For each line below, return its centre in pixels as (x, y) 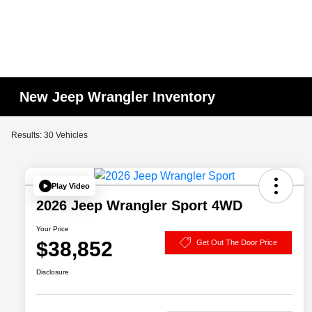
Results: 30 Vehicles (49, 135)
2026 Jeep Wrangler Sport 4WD (139, 206)
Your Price (53, 229)
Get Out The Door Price (237, 242)
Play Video (71, 186)
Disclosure (53, 272)
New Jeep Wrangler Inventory (118, 97)
